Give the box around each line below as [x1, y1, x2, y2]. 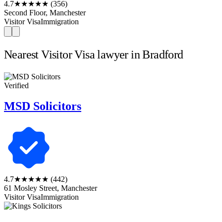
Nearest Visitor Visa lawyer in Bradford [4, 48, 183, 61]
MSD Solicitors [4, 100, 81, 113]
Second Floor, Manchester [4, 8, 86, 17]
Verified [4, 81, 29, 90]
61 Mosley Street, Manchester [4, 184, 97, 193]
